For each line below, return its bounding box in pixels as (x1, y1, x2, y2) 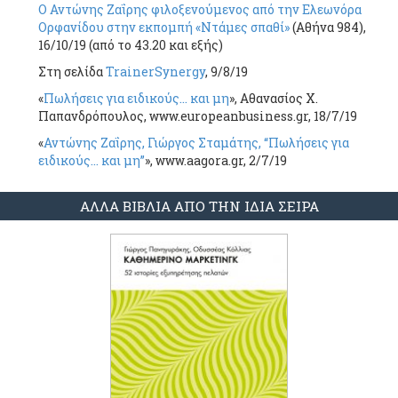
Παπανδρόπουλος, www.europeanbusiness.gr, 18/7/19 (38, 107, 357, 125)
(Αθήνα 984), (290, 19, 366, 36)
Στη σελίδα (38, 63, 106, 81)
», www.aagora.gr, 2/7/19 (145, 152, 287, 170)
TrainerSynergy (106, 63, 205, 81)
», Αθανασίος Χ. (229, 90, 318, 107)
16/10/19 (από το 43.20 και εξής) (38, 36, 223, 54)
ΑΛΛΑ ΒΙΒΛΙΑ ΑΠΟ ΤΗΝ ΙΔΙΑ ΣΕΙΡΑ (79, 197, 319, 216)
